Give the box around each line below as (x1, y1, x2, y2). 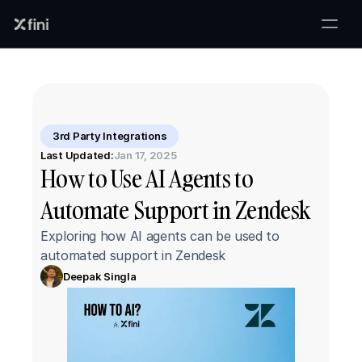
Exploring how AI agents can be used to (40, 228, 280, 244)
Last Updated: (40, 149, 114, 162)
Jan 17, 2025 (113, 149, 177, 162)
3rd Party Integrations (53, 129, 167, 142)
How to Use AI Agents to (40, 163, 253, 195)
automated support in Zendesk (40, 247, 226, 263)
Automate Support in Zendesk (40, 195, 310, 226)
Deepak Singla (63, 269, 137, 283)
